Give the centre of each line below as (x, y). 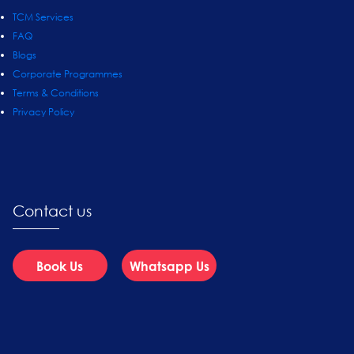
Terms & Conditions (55, 92)
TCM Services (43, 17)
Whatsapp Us (169, 265)
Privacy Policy (43, 111)
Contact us (52, 211)
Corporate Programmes (67, 73)
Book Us (60, 265)
